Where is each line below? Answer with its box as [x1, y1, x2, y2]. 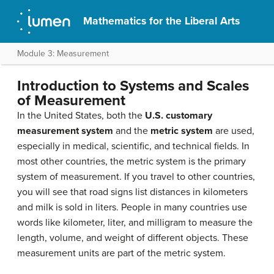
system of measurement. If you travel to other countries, [17, 171, 255, 183]
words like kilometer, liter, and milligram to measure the [17, 217, 253, 229]
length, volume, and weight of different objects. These [17, 232, 248, 244]
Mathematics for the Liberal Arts [83, 15, 240, 28]
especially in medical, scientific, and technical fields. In [17, 140, 250, 152]
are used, [213, 125, 254, 137]
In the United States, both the [17, 109, 145, 122]
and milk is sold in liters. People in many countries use [17, 201, 247, 213]
